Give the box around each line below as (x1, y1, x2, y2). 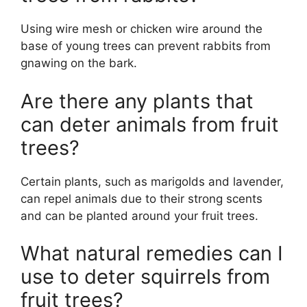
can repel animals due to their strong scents (21, 191, 262, 206)
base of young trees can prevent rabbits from (21, 39, 271, 53)
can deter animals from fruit (21, 112, 279, 136)
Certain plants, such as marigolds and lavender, (21, 174, 284, 188)
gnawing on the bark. (21, 56, 137, 70)
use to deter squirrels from (21, 265, 270, 288)
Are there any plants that (21, 88, 254, 113)
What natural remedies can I (21, 241, 283, 265)
